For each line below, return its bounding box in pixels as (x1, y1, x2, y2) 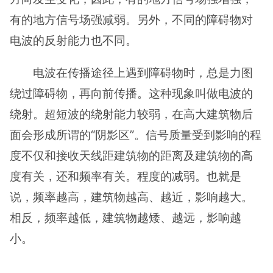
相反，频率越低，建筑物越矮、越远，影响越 (10, 210, 241, 225)
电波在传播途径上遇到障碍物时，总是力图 (33, 65, 253, 80)
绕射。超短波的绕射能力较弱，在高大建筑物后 (10, 106, 253, 121)
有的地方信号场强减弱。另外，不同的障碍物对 (10, 12, 253, 27)
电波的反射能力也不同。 (10, 32, 137, 48)
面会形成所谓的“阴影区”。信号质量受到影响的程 (10, 127, 261, 142)
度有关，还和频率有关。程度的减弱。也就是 (10, 168, 241, 183)
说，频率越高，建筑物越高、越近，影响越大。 (10, 189, 253, 204)
